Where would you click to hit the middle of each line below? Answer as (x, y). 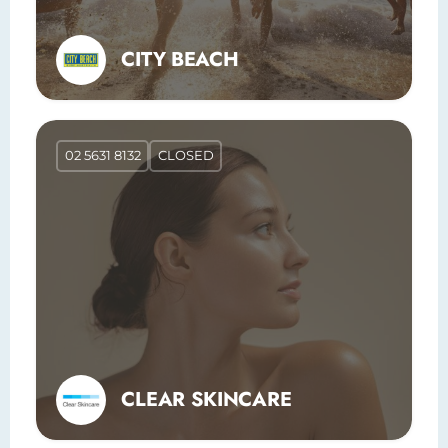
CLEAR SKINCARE (206, 399)
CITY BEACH (180, 59)
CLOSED (185, 155)
